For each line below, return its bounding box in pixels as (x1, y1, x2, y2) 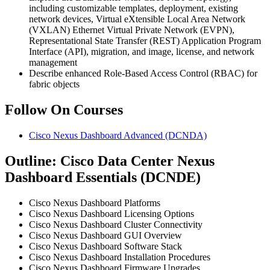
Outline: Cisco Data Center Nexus (5, 152, 215, 169)
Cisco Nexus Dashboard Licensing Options (29, 208, 194, 219)
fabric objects (29, 79, 80, 90)
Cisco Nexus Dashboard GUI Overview (29, 230, 182, 240)
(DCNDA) (165, 130, 207, 140)
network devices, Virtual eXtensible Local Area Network (29, 14, 245, 25)
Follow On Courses (5, 101, 123, 118)
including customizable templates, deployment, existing (29, 3, 238, 14)
